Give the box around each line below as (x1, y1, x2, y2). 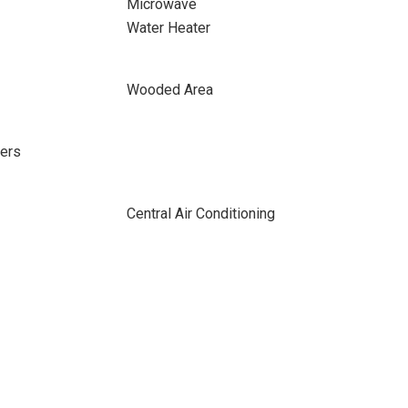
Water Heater (126, 19, 210, 36)
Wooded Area (126, 81, 213, 98)
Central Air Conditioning (126, 205, 275, 222)
